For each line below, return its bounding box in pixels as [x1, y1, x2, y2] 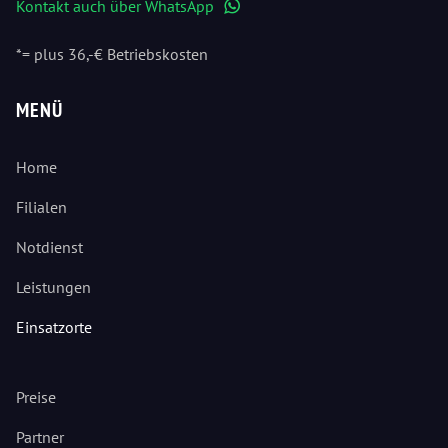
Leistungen [16, 276, 91, 297]
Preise [16, 386, 56, 407]
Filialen [16, 196, 67, 217]
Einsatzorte [16, 316, 92, 337]
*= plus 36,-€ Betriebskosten [16, 43, 208, 64]
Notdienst [16, 236, 83, 257]
